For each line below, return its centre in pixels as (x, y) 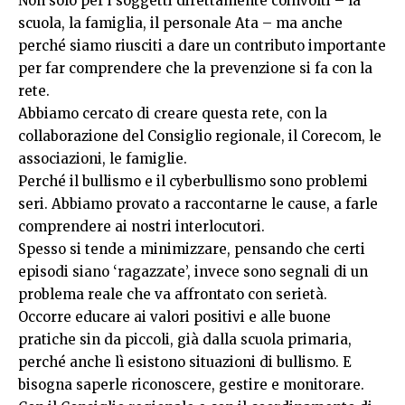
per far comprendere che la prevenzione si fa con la (195, 68)
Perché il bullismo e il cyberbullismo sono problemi (193, 181)
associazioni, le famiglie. (103, 158)
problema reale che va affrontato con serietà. (173, 294)
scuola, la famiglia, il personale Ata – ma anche (180, 23)
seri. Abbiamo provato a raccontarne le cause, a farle (198, 203)
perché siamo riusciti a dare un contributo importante (202, 45)
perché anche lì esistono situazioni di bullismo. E (185, 362)
